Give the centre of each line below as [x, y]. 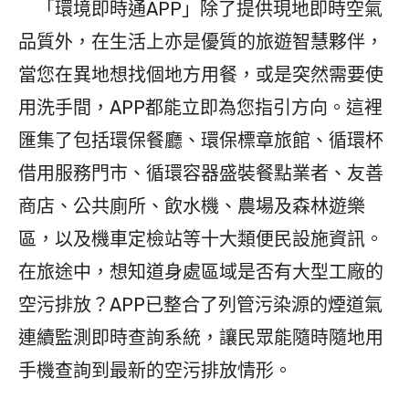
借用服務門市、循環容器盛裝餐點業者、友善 [201, 174]
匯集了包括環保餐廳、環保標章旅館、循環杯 [201, 141]
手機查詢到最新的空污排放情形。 [155, 371]
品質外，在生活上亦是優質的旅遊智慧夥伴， [201, 42]
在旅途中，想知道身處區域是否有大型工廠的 [201, 273]
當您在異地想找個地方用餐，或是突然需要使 [201, 75]
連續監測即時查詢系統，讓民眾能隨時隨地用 [201, 338]
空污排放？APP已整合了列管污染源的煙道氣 [200, 305]
